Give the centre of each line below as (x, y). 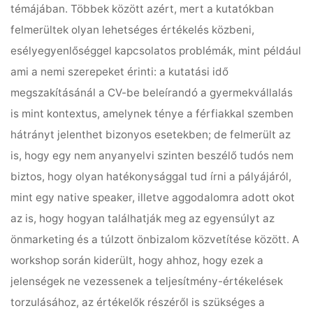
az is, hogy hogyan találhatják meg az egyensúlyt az (143, 219)
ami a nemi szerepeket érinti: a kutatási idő (120, 72)
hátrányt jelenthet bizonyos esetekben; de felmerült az (151, 135)
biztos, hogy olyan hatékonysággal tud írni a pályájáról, (151, 177)
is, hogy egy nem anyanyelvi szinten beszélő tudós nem (152, 156)
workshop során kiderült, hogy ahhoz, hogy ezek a (137, 261)
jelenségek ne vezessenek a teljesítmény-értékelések (147, 282)
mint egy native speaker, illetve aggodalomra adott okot (153, 198)
